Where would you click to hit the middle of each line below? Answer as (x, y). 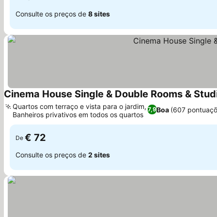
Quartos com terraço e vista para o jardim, (79, 106)
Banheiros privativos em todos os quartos (78, 115)
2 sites (99, 155)
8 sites (99, 14)
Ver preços (18, 122)
